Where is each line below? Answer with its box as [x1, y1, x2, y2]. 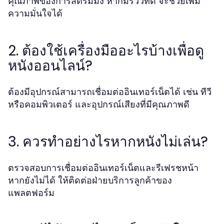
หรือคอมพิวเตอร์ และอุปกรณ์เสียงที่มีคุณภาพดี [8, 98, 189, 110]
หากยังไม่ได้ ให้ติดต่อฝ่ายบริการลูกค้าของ [8, 174, 172, 186]
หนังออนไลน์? [8, 56, 92, 75]
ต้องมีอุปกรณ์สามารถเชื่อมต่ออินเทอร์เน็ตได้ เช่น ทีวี [8, 85, 211, 98]
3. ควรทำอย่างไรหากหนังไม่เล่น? [8, 132, 208, 151]
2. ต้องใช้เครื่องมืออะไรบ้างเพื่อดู [8, 41, 204, 60]
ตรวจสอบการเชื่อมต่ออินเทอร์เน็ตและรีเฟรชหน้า [8, 161, 198, 174]
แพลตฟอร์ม [8, 186, 54, 199]
